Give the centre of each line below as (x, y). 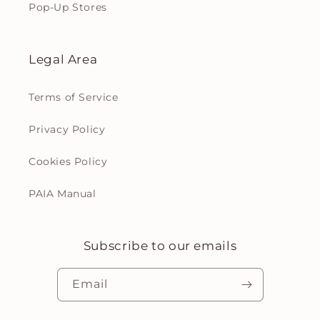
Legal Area (63, 60)
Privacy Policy (67, 130)
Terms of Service (74, 97)
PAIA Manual (62, 194)
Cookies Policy (68, 162)
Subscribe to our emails (160, 246)
